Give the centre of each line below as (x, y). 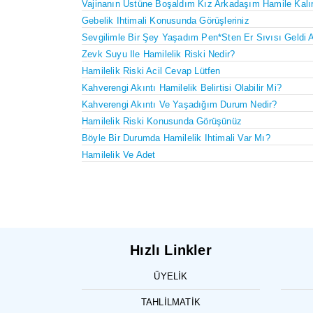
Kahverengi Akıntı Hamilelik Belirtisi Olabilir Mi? (182, 87)
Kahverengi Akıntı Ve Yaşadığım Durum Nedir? (180, 104)
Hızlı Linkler (171, 250)
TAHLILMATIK (171, 302)
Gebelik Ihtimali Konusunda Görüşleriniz (166, 20)
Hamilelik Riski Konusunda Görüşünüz (162, 121)
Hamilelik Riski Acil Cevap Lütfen (151, 71)
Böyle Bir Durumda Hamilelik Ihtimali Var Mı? (176, 138)
